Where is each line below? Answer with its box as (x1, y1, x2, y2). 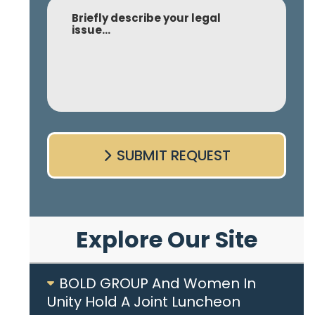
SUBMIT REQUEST (116, 146, 231, 165)
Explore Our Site (76, 224, 257, 255)
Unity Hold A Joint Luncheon (47, 292, 240, 311)
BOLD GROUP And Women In (59, 274, 256, 293)
